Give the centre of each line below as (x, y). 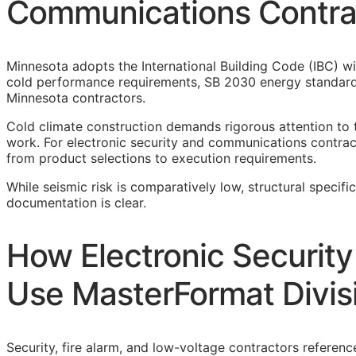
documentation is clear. (76, 203)
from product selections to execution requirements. (161, 158)
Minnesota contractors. (76, 98)
